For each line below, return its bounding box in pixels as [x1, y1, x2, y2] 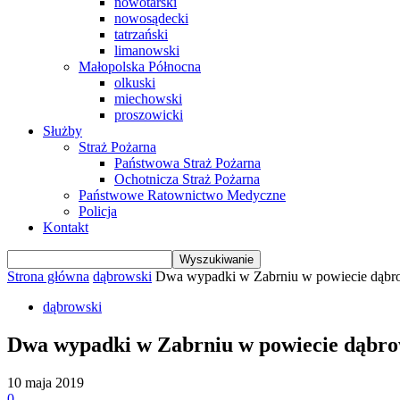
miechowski [114, 91, 182, 106]
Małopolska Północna [79, 59, 201, 74]
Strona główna [7, 269, 89, 284]
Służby [43, 123, 82, 138]
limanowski [114, 43, 179, 58]
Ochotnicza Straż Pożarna [114, 171, 260, 187]
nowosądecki [114, 11, 188, 26]
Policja [79, 204, 117, 219]
